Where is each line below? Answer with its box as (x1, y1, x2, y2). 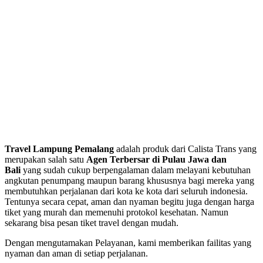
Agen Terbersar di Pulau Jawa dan (86, 154, 227, 165)
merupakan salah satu (5, 154, 86, 165)
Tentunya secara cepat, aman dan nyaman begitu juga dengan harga (5, 197, 254, 207)
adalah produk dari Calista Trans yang (116, 144, 257, 154)
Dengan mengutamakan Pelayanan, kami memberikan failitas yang (5, 238, 251, 248)
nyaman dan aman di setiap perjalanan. (5, 248, 148, 259)
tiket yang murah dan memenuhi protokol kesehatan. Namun (5, 207, 228, 218)
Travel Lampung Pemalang (5, 144, 116, 154)
